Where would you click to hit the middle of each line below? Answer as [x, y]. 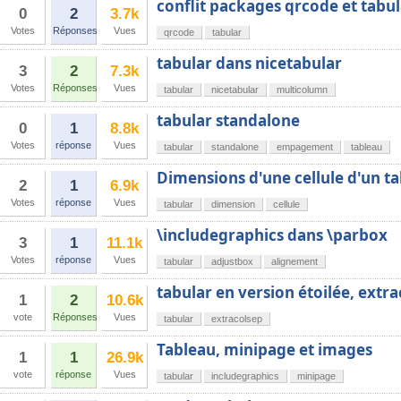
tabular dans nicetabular [249, 63]
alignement [294, 261]
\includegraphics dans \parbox [272, 235]
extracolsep [237, 319]
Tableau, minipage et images [264, 350]
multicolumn [302, 90]
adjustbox [232, 261]
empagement [305, 147]
